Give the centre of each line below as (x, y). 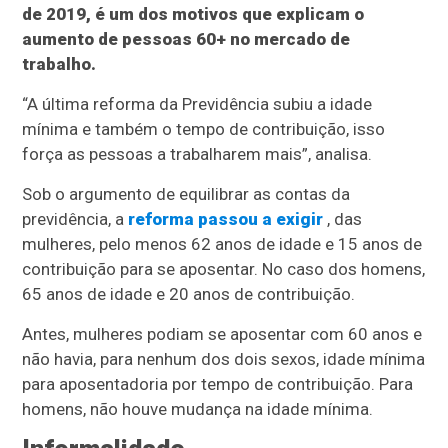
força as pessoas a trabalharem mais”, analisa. (197, 154)
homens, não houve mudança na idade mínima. (198, 409)
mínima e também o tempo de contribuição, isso (204, 129)
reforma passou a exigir (226, 219)
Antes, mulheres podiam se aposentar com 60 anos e (222, 334)
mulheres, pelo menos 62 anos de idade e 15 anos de (222, 244)
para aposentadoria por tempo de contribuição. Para (218, 384)
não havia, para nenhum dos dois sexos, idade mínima (224, 359)
